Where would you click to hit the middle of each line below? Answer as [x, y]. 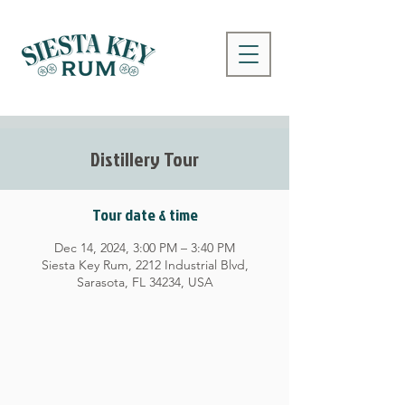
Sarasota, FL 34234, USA [145, 282]
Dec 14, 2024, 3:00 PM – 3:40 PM [145, 248]
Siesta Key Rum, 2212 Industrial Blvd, [145, 265]
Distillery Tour [145, 159]
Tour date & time [145, 215]
